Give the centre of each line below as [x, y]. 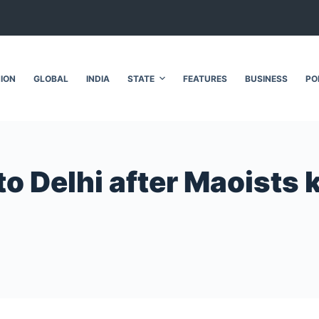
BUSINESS [266, 78]
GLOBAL [51, 78]
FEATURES [205, 78]
